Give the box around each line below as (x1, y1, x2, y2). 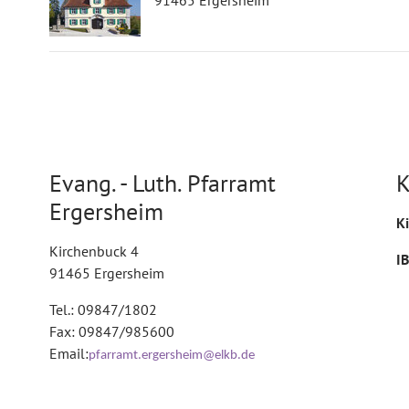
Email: (49, 344, 89, 362)
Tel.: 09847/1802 (49, 300, 157, 319)
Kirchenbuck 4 (49, 242, 139, 260)
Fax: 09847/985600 (49, 322, 174, 341)
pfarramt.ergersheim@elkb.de (89, 349, 255, 362)
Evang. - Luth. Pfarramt (49, 168, 276, 198)
